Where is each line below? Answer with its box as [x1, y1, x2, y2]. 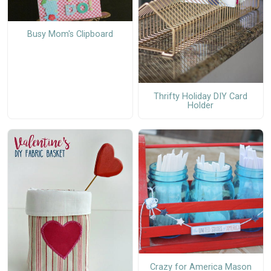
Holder [188, 100, 214, 111]
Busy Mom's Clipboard [27, 28, 113, 39]
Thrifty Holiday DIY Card [154, 91, 248, 102]
